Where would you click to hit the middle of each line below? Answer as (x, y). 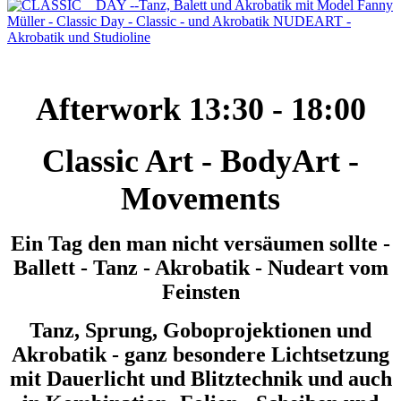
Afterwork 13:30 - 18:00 (200, 110)
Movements (200, 199)
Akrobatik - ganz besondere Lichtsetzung (200, 355)
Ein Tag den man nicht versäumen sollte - (200, 244)
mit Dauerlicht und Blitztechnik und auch (200, 379)
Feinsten (200, 292)
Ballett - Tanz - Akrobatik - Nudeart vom (200, 268)
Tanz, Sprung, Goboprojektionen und (200, 331)
